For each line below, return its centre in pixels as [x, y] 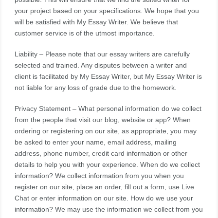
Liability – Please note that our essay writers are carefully [102, 54]
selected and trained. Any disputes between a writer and [101, 65]
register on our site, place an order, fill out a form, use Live [104, 187]
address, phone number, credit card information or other [101, 154]
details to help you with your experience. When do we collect [107, 165]
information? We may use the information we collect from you [109, 209]
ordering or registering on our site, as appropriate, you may [106, 131]
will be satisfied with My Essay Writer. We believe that [96, 22]
